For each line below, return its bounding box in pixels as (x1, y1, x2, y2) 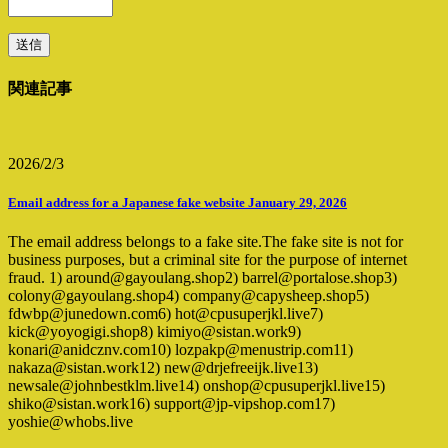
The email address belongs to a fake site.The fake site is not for (8, 233, 403, 251)
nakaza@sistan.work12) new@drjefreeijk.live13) (8, 359, 318, 377)
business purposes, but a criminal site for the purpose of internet (8, 251, 407, 269)
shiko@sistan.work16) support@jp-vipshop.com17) (8, 395, 335, 413)
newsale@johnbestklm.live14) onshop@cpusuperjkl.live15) (8, 377, 385, 395)
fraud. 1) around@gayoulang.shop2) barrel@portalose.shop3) (8, 269, 397, 287)
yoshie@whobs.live (8, 413, 133, 431)
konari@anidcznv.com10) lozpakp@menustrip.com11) (8, 341, 353, 359)
